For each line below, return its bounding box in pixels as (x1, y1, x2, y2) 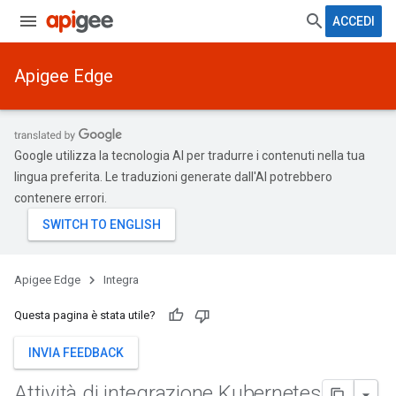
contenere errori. (14, 191, 107, 205)
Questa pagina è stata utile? (14, 308, 156, 322)
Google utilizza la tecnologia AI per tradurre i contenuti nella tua (14, 148, 365, 163)
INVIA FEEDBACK (28, 346, 124, 360)
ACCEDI (332, 14, 375, 28)
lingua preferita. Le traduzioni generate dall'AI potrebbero (14, 170, 332, 184)
